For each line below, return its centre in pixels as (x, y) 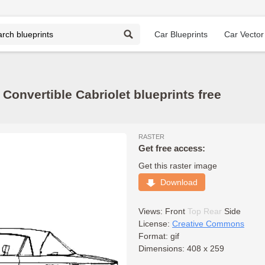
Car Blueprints (181, 34)
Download (177, 182)
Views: (152, 211)
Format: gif (159, 236)
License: (155, 224)
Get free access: (172, 148)
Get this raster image (178, 166)
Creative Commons (208, 224)
